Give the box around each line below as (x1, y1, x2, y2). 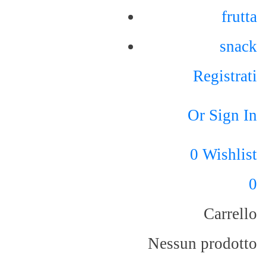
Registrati (193, 67, 257, 85)
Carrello (204, 205, 257, 223)
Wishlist (202, 145, 257, 163)
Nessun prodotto (148, 235, 257, 252)
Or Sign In (188, 106, 257, 124)
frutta (221, 8, 257, 26)
